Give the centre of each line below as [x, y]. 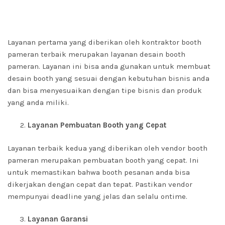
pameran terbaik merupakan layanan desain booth [96, 54]
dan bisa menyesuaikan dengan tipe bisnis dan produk [105, 90]
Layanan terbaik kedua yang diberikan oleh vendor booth [107, 148]
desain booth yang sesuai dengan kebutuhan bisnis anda [108, 78]
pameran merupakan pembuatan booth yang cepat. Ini [103, 160]
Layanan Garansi [58, 219]
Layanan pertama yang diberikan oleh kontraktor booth [104, 42]
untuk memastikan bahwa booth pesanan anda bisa [99, 172]
